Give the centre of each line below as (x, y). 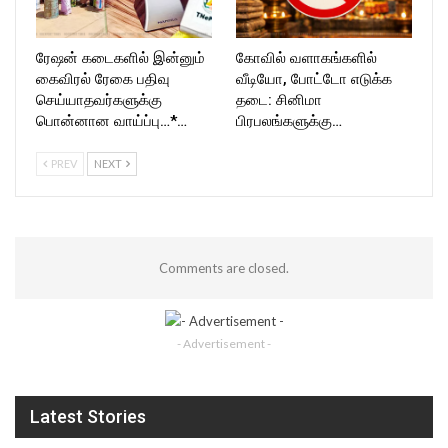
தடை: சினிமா (279, 99)
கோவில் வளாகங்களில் (306, 57)
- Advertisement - (224, 344)
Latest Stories (88, 417)
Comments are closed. (224, 267)
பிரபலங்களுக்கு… (289, 120)
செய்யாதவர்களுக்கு (99, 99)
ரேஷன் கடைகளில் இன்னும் (120, 57)
